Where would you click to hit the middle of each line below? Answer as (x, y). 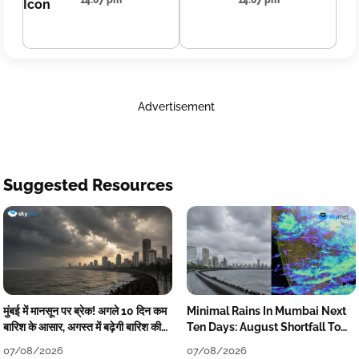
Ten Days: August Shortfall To (263, 327)
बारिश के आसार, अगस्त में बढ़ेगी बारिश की (82, 327)
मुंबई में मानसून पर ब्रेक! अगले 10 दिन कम (85, 311)
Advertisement (176, 107)
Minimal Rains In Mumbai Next (266, 311)
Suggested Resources (88, 185)
